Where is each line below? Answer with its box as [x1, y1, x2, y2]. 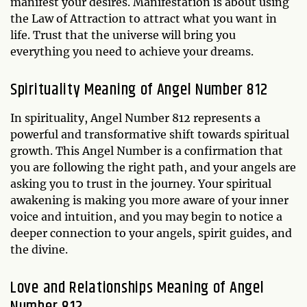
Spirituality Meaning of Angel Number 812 [10, 77, 268, 102]
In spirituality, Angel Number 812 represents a [10, 110, 260, 125]
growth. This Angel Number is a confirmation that [10, 143, 283, 158]
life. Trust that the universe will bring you [10, 27, 236, 42]
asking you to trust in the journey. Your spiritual [10, 176, 271, 191]
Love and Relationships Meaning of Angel [10, 275, 265, 300]
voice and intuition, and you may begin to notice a [10, 209, 282, 223]
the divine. [10, 242, 68, 256]
